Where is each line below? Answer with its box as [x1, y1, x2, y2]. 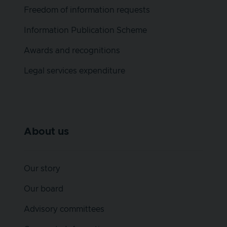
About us [24, 126, 69, 137]
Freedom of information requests [24, 6, 150, 14]
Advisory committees [24, 205, 104, 213]
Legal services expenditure [24, 66, 125, 75]
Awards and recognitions [24, 46, 120, 55]
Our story [24, 164, 60, 173]
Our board [24, 184, 63, 193]
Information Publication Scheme [24, 26, 147, 34]
